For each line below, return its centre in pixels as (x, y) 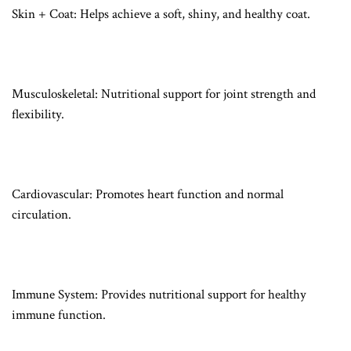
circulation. (43, 214)
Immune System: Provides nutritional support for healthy (159, 294)
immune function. (60, 315)
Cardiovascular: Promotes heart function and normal (148, 194)
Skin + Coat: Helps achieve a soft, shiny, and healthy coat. (163, 14)
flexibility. (40, 114)
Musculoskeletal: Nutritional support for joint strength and (164, 94)
